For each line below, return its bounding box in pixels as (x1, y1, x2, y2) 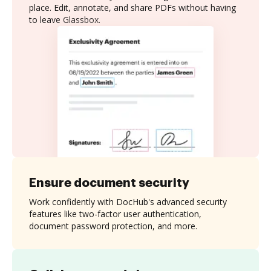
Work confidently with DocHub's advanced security (29, 195, 227, 207)
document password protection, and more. (29, 220, 197, 232)
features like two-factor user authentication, (29, 207, 201, 220)
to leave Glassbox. (29, 14, 100, 25)
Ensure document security (29, 176, 189, 189)
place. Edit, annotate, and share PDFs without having (29, 2, 236, 13)
